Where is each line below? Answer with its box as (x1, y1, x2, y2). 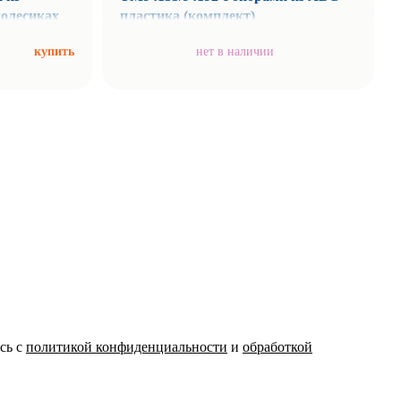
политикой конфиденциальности (26, 339, 227, 354)
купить (33, 45, 74, 58)
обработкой (243, 339, 312, 354)
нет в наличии (195, 45, 274, 58)
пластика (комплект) (120, 8, 256, 23)
